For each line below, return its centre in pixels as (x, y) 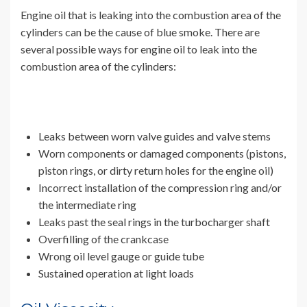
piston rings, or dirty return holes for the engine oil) (157, 171)
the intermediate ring (88, 205)
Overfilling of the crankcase (105, 239)
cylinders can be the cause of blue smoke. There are (140, 32)
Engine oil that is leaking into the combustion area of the (151, 15)
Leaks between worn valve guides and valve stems (156, 136)
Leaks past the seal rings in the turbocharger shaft (155, 222)
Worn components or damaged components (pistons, (162, 153)
